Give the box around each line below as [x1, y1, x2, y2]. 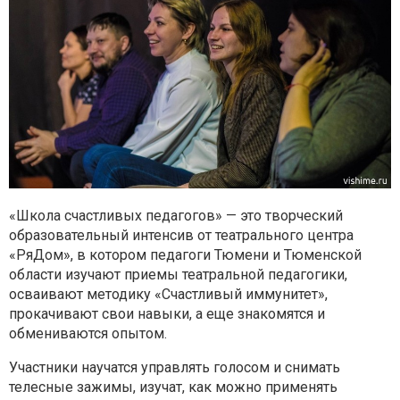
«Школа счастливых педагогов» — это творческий [9, 206, 343, 224]
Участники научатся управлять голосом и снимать [9, 358, 340, 376]
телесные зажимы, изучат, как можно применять [9, 378, 337, 396]
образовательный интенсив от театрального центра [9, 226, 354, 244]
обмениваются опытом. [9, 324, 167, 342]
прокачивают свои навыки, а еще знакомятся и [9, 304, 325, 322]
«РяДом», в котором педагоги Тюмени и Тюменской [9, 246, 362, 263]
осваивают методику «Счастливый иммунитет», [9, 285, 328, 303]
